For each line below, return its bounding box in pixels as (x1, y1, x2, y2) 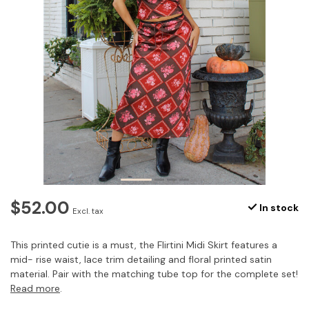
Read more (10, 282, 60, 295)
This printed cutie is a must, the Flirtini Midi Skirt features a (10, 239, 277, 252)
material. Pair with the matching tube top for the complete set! (10, 268, 298, 281)
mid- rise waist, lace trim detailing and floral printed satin (10, 253, 272, 266)
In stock (257, 201, 299, 215)
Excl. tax (72, 206, 103, 217)
